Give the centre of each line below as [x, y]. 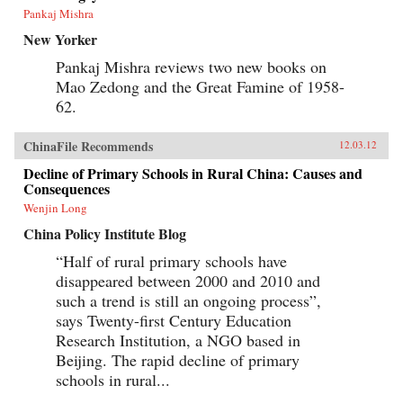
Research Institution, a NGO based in [178, 340]
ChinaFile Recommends [88, 146]
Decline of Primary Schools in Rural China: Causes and [193, 173]
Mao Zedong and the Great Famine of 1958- [200, 86]
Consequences [67, 188]
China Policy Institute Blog [105, 233]
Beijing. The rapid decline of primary [178, 359]
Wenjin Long [55, 207]
